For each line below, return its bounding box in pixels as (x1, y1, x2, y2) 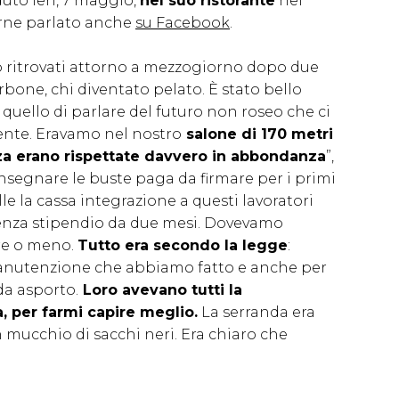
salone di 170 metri (182, 125, 333, 142)
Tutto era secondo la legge (77, 236, 288, 254)
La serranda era (198, 303, 315, 321)
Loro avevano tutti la (78, 281, 242, 298)
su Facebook (135, 13, 230, 31)
